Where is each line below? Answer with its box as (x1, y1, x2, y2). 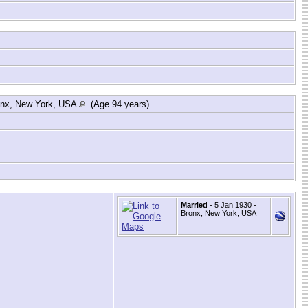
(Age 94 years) (85, 99, 152, 110)
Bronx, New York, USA (181, 209, 256, 218)
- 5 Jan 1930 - (208, 201, 256, 210)
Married (181, 201, 208, 210)
